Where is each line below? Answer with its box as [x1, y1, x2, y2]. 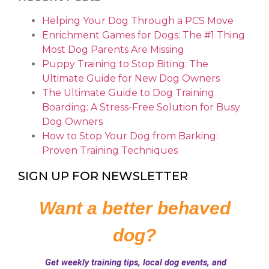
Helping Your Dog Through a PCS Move [42, 15, 234, 27]
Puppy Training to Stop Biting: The [42, 58, 208, 70]
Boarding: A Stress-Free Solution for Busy [42, 101, 240, 113]
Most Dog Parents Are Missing [42, 44, 184, 56]
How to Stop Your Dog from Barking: [42, 130, 218, 142]
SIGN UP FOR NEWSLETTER [18, 169, 188, 184]
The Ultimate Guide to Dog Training [42, 87, 214, 99]
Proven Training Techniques [42, 145, 178, 157]
